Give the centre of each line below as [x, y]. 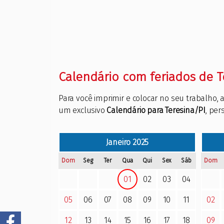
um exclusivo [83, 110]
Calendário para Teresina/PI [156, 110]
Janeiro [118, 142]
